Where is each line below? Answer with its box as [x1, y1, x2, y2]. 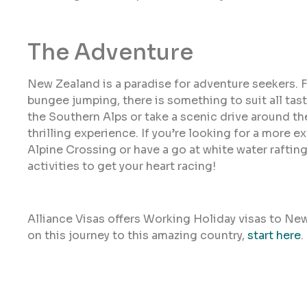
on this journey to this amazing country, [27, 228, 247, 243]
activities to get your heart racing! [27, 159, 216, 174]
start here [247, 228, 301, 243]
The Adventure [27, 38, 193, 66]
